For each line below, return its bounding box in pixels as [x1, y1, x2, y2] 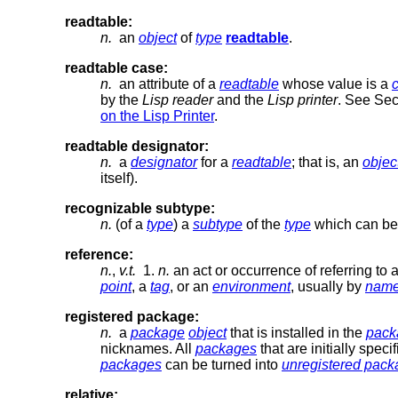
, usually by [291, 278, 365, 294]
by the [100, 92, 142, 107]
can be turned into [162, 356, 282, 372]
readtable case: [65, 60, 168, 76]
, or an [170, 278, 212, 294]
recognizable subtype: [65, 200, 215, 216]
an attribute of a [112, 76, 219, 92]
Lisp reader [142, 92, 213, 107]
